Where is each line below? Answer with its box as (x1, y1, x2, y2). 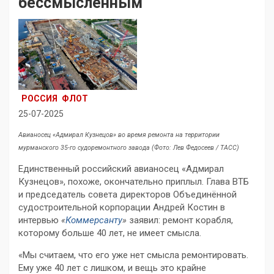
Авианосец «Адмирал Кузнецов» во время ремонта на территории (18, 131, 220, 139)
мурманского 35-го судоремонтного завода (18, 144, 152, 152)
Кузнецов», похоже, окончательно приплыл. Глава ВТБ (18, 176, 249, 188)
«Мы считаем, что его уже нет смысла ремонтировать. (18, 250, 248, 261)
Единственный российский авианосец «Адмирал (18, 163, 224, 175)
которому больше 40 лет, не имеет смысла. (18, 228, 201, 239)
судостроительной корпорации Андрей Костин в (18, 202, 225, 213)
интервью (18, 215, 61, 226)
